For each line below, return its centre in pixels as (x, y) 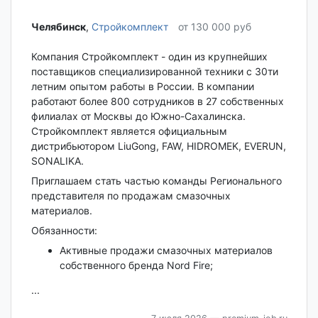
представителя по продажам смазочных (131, 196)
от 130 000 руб (214, 26)
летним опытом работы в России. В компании (142, 87)
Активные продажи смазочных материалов (166, 251)
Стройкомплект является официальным (129, 131)
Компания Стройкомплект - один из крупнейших (149, 57)
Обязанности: (64, 231)
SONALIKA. (57, 161)
